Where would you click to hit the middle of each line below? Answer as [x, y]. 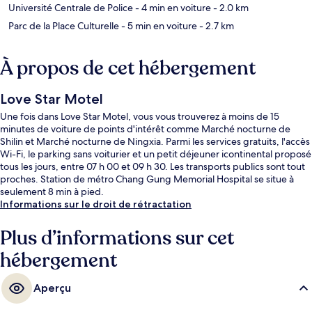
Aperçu [52, 288]
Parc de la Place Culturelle [64, 26]
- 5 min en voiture [158, 26]
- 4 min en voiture [172, 8]
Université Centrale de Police [71, 8]
